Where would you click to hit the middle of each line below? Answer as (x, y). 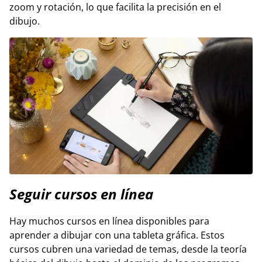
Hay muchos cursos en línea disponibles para (109, 221)
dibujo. (25, 21)
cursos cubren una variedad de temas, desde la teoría (128, 249)
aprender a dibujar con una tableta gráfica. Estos (117, 235)
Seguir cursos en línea (81, 194)
